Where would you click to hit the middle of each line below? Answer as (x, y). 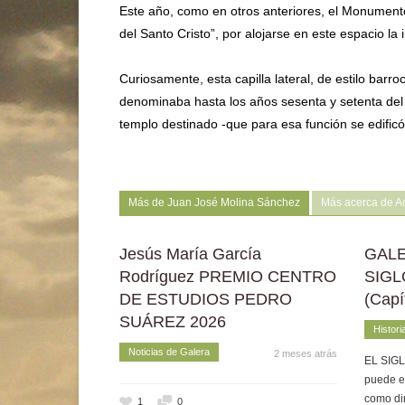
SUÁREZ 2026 (173, 322)
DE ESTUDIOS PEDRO (206, 299)
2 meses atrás (305, 353)
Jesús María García (190, 254)
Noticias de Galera (169, 352)
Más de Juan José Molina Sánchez (214, 202)
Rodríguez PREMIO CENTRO (228, 277)
